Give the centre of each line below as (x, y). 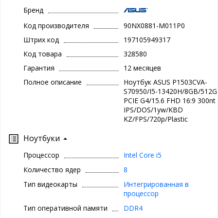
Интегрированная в (156, 184)
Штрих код (41, 40)
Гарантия (39, 68)
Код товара (43, 54)
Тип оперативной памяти (65, 208)
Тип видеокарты (50, 184)
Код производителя (56, 26)
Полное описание (53, 82)
